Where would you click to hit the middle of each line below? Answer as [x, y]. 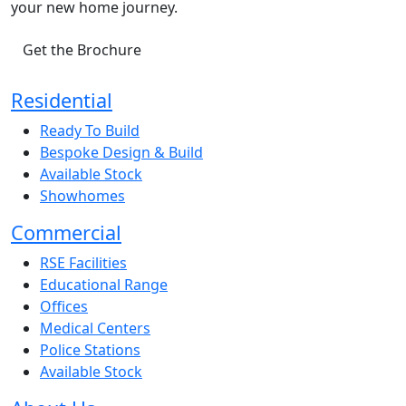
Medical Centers [95, 328]
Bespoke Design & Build [121, 152]
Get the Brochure [82, 49]
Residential [62, 100]
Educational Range [104, 284]
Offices [64, 306]
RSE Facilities [83, 262]
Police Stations [90, 349]
